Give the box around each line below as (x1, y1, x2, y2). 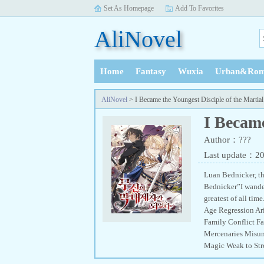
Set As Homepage (104, 4, 154, 12)
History (100, 91, 130, 100)
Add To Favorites (175, 4, 224, 12)
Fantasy (136, 67, 166, 76)
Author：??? (204, 135, 251, 144)
